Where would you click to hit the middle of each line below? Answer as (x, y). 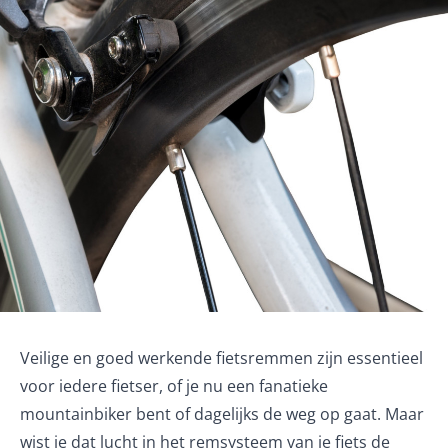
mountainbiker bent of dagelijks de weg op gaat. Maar (222, 414)
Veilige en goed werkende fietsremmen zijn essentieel (221, 358)
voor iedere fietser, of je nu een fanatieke (174, 386)
